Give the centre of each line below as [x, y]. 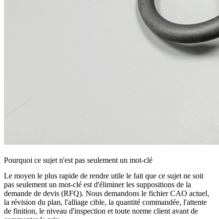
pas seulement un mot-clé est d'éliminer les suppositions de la [98, 185]
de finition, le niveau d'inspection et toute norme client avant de [101, 211]
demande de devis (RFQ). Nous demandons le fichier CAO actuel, [107, 194]
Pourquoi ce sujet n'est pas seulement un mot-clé [78, 160]
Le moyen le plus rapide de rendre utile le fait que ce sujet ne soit [104, 176]
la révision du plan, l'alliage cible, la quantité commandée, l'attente [105, 202]
